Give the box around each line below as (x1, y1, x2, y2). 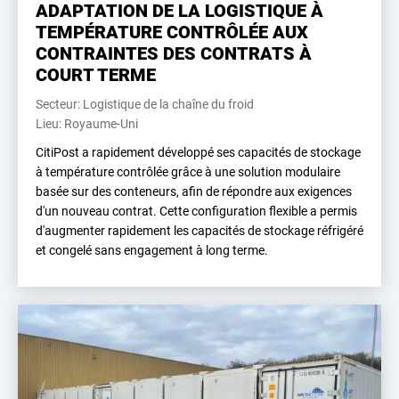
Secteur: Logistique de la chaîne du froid (36, 96, 254, 111)
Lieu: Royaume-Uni (36, 116, 138, 131)
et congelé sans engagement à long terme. (36, 242, 268, 257)
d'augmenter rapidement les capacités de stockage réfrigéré (36, 223, 363, 238)
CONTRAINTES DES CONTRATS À (36, 42, 312, 64)
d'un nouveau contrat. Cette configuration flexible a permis (36, 203, 357, 218)
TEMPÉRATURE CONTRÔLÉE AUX (36, 20, 308, 43)
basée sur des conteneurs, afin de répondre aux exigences (36, 183, 352, 199)
